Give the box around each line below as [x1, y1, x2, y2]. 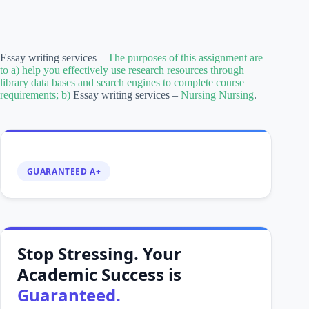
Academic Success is [17, 262, 181, 286]
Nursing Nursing [181, 89, 254, 101]
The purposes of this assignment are [108, 52, 263, 64]
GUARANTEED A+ [26, 165, 101, 177]
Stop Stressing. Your [17, 241, 181, 265]
